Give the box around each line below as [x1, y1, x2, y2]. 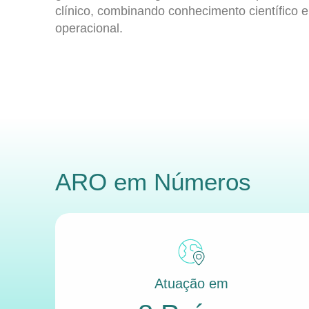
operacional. [55, 21, 123, 36]
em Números [107, 168, 251, 196]
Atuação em [154, 276, 228, 292]
